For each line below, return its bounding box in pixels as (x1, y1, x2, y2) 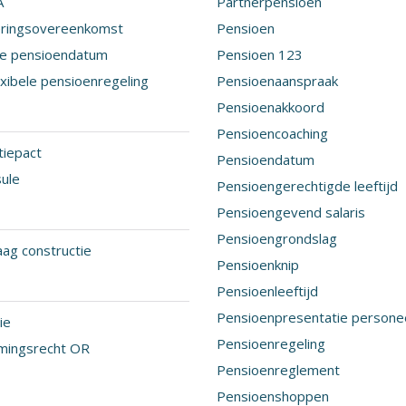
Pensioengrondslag (217, 229, 337, 247)
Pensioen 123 (217, 45, 303, 63)
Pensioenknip (217, 256, 299, 274)
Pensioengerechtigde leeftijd (217, 177, 398, 195)
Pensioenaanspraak (217, 72, 338, 90)
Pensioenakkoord (217, 98, 324, 116)
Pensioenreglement (217, 361, 340, 379)
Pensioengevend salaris (217, 203, 365, 221)
